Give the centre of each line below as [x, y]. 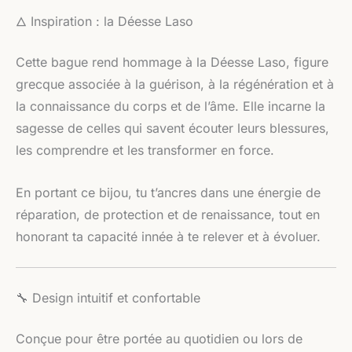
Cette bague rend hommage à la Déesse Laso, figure [172, 62]
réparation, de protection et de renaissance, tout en [168, 214]
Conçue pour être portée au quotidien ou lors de [159, 339]
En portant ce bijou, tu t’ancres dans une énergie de [168, 192]
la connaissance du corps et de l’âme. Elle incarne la [170, 106]
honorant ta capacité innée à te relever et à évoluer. [168, 236]
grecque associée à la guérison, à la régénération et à [175, 84]
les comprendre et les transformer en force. [145, 150]
